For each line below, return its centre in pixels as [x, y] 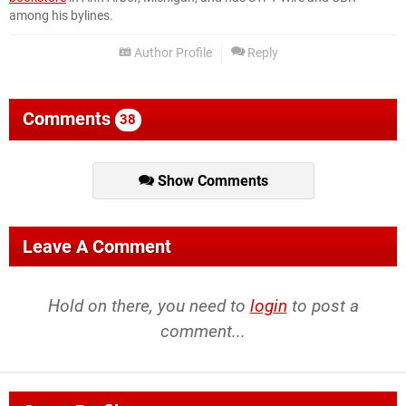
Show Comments [211, 181]
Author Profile [172, 53]
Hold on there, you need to [149, 305]
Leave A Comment [97, 246]
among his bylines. [61, 15]
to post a [323, 305]
